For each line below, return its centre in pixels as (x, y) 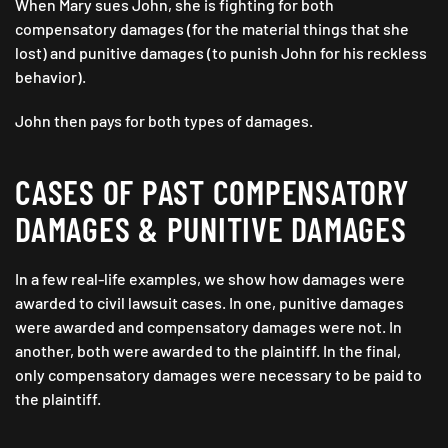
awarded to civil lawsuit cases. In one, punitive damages (209, 303)
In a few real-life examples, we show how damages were (210, 279)
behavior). (52, 77)
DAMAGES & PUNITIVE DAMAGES (211, 229)
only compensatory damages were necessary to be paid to (218, 375)
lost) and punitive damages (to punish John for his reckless (221, 53)
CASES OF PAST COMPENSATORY (212, 192)
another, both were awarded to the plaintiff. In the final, (208, 351)
